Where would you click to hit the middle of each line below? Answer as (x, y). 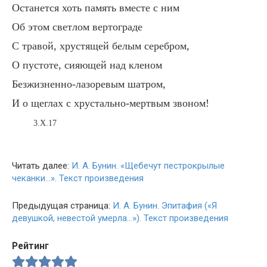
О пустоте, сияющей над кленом (87, 65)
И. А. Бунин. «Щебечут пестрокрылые (148, 166)
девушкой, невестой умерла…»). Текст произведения (120, 218)
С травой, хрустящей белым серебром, (101, 46)
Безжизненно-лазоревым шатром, (89, 84)
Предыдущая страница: (62, 206)
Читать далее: (42, 166)
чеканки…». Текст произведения (78, 178)
